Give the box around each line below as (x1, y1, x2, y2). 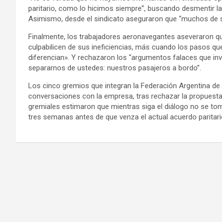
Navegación (15, 157, 99, 176)
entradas (15, 198, 77, 217)
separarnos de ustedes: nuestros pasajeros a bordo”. (28, 63, 201, 73)
